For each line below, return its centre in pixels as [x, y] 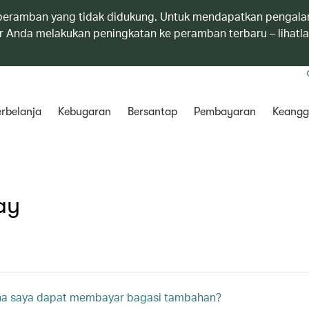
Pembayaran [225, 112]
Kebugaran [84, 112]
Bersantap [152, 112]
